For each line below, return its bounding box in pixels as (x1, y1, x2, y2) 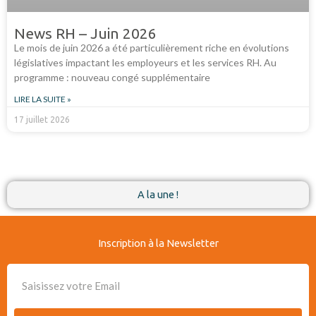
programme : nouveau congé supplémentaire (14, 71, 210, 84)
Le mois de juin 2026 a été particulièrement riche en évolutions (14, 42, 289, 54)
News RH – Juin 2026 (14, 25, 157, 42)
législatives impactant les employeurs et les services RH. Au (14, 56, 276, 69)
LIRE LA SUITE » (14, 94, 71, 105)
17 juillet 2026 (14, 115, 70, 125)
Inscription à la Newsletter (97, 236, 219, 249)
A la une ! (138, 188, 178, 201)
